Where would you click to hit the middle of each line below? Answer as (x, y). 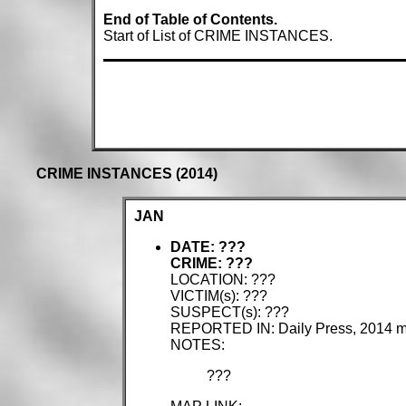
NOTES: (197, 345)
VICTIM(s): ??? (218, 296)
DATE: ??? (208, 247)
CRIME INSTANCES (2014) (127, 174)
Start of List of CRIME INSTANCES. (218, 35)
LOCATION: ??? (222, 280)
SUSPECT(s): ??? (229, 313)
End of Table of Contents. (190, 19)
